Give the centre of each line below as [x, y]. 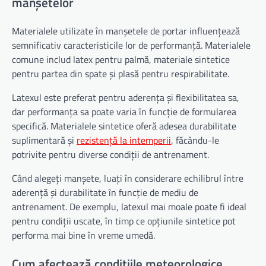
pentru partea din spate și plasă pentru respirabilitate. [121, 74]
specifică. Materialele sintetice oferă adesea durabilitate [124, 126]
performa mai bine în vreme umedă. [83, 235]
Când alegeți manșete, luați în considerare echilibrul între [128, 178]
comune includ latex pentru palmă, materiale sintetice [121, 60]
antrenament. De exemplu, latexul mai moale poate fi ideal [129, 207]
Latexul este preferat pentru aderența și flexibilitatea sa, [126, 98]
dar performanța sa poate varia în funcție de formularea [124, 112]
